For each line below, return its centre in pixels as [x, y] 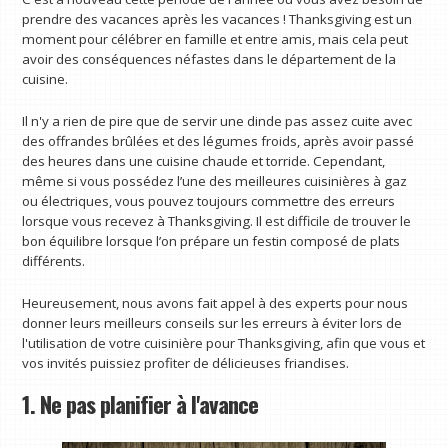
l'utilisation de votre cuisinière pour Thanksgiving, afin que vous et [224, 342]
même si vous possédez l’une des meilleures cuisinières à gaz [215, 180]
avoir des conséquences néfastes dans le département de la [209, 59]
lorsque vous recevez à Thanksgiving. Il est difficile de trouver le [217, 220]
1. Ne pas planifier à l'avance [140, 404]
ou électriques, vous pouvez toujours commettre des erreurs [209, 200]
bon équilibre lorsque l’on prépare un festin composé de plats [211, 240]
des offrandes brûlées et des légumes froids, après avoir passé [218, 140]
